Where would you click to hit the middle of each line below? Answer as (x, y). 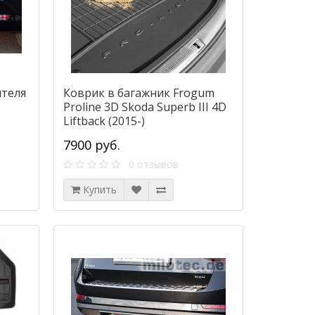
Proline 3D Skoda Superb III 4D (144, 107)
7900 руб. (91, 145)
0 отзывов (149, 165)
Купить (99, 190)
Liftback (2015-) (104, 121)
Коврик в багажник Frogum (139, 93)
